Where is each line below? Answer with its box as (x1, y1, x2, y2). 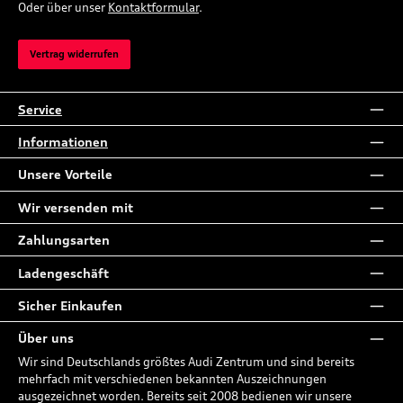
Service (18, 101, 62, 117)
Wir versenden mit (18, 199, 133, 215)
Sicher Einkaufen (18, 297, 122, 313)
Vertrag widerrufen (30, 47, 119, 60)
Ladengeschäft (18, 264, 109, 281)
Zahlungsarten (18, 232, 110, 248)
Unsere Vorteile (18, 166, 112, 183)
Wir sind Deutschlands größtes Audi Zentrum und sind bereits (18, 354, 354, 370)
